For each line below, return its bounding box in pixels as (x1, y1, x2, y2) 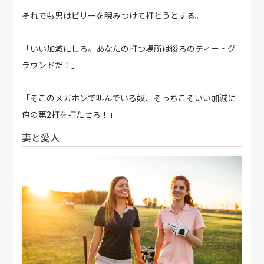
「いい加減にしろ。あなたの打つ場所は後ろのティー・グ (22, 42, 236, 55)
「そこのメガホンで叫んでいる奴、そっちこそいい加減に (22, 92, 236, 104)
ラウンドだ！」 (22, 59, 80, 71)
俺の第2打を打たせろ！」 (22, 108, 118, 121)
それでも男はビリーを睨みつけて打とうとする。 (22, 9, 204, 22)
